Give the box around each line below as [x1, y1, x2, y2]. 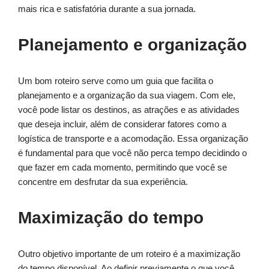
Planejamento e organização [18, 35, 247, 55]
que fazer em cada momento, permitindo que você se [18, 162, 227, 173]
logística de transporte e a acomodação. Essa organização [18, 133, 248, 144]
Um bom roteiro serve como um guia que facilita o [18, 76, 213, 86]
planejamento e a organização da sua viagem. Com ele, [18, 90, 235, 101]
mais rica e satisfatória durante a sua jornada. [18, 4, 196, 14]
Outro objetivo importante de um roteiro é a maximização [18, 249, 240, 259]
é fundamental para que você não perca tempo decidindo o [18, 148, 247, 159]
